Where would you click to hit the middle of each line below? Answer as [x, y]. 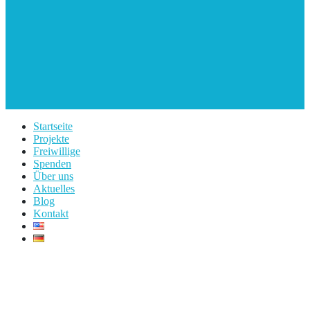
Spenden [52, 164]
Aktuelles [54, 189]
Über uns [53, 176]
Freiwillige [57, 151]
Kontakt [51, 213]
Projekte [51, 139]
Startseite [53, 126]
